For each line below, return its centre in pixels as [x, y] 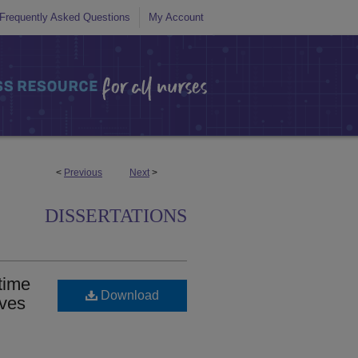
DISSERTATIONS [116, 216]
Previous [83, 173]
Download [128, 295]
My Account [176, 17]
